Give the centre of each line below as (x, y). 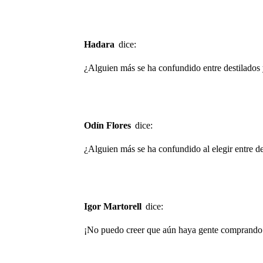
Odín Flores (111, 125)
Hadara (104, 45)
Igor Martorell (114, 206)
